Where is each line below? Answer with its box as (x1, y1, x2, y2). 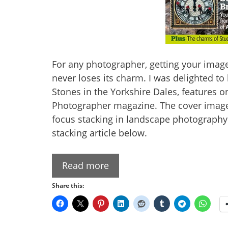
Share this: (52, 181, 84, 190)
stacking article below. (52, 126, 147, 139)
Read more (62, 159, 109, 172)
